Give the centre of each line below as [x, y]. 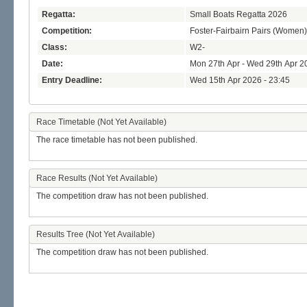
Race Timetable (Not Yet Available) [101, 122]
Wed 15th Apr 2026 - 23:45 [240, 81]
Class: [54, 48]
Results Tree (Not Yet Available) [96, 235]
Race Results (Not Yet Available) [97, 179]
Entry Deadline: [72, 81]
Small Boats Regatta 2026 [238, 15]
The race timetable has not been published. [117, 140]
